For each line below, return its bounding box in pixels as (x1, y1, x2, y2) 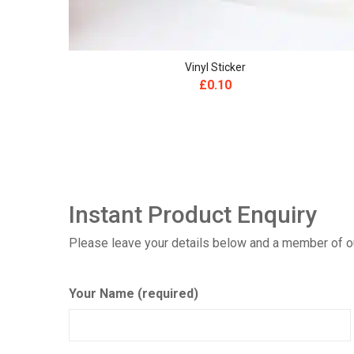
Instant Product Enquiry (69, 201, 317, 228)
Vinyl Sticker (184, 61, 246, 73)
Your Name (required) (69, 286, 198, 301)
